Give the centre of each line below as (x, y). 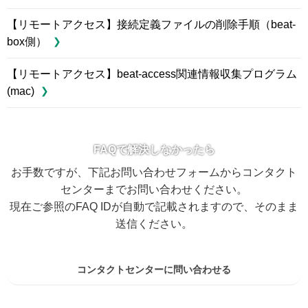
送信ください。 (154, 223)
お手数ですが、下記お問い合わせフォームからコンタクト (154, 172)
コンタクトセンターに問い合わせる (154, 270)
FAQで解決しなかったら (154, 149)
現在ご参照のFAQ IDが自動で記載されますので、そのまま (154, 206)
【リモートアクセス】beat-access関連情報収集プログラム (152, 74)
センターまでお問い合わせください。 (154, 189)
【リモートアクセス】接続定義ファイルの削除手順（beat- (151, 24)
